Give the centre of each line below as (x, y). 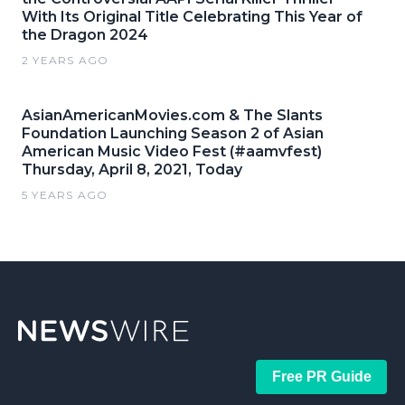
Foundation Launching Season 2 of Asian (173, 133)
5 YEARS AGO (65, 195)
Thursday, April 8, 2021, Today (132, 170)
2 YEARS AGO (66, 60)
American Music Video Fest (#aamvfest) (172, 151)
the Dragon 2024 (85, 35)
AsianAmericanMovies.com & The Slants (172, 115)
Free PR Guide (321, 377)
